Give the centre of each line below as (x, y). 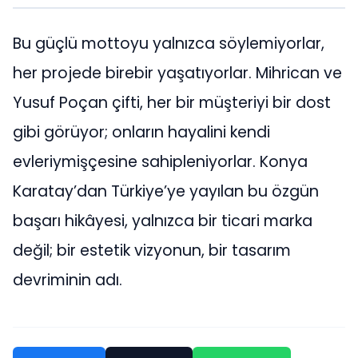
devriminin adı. (68, 280)
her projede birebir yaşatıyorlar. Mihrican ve (177, 73)
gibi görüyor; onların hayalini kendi (141, 132)
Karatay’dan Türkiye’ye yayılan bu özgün (166, 191)
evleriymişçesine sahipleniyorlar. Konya (160, 161)
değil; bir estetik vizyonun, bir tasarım (152, 250)
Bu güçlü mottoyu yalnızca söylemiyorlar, (169, 43)
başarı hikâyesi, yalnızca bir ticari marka (163, 221)
